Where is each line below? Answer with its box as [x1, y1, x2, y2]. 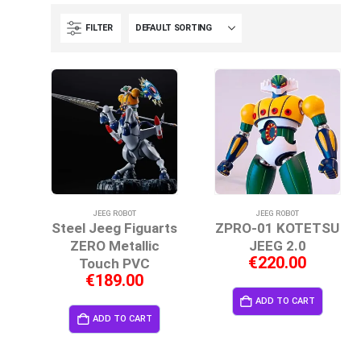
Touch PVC [79, 255, 151, 272]
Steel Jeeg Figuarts [52, 219, 178, 236]
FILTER [85, 22, 113, 33]
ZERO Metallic [69, 237, 160, 254]
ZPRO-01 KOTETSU [215, 219, 340, 236]
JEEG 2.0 [248, 237, 306, 254]
